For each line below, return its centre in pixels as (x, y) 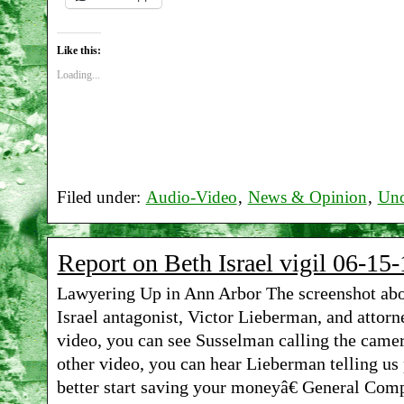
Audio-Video (191, 197)
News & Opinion (307, 197)
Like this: (78, 50)
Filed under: (101, 197)
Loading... (78, 74)
